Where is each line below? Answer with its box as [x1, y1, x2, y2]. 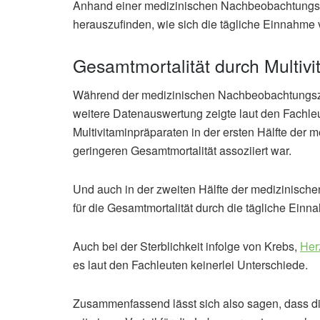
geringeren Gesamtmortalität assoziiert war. [73, 142, 291, 159]
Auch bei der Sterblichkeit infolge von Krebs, [73, 238, 300, 255]
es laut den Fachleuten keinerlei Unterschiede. [73, 256, 308, 274]
